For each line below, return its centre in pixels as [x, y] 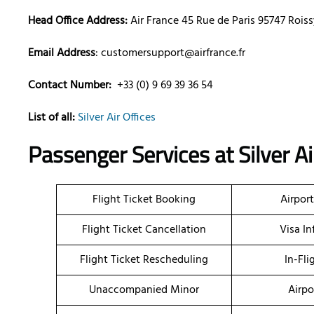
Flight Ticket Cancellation [144, 230]
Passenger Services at [133, 155]
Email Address [62, 54]
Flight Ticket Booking [144, 200]
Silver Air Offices [117, 118]
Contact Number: [70, 86]
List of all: [52, 118]
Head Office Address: [78, 21]
